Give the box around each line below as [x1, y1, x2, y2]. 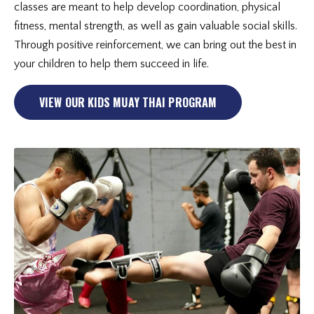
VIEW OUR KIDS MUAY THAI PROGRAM [39, 94, 217, 111]
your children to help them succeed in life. [14, 57, 209, 70]
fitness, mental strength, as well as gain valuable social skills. [14, 20, 297, 32]
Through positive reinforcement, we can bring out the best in [14, 39, 296, 51]
